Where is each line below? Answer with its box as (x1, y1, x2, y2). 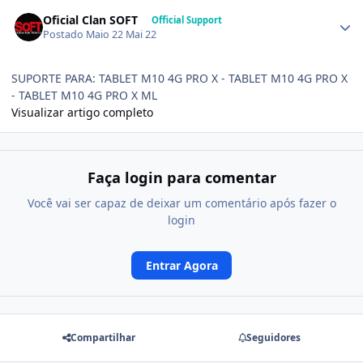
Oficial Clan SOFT (43, 11, 139, 28)
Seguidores (246, 331, 301, 345)
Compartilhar (70, 331, 136, 345)
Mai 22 (126, 28, 157, 42)
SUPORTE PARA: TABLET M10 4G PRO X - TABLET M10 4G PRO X (11, 70, 348, 87)
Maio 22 (86, 28, 126, 42)
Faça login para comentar (87, 167, 276, 187)
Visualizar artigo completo (11, 105, 153, 121)
